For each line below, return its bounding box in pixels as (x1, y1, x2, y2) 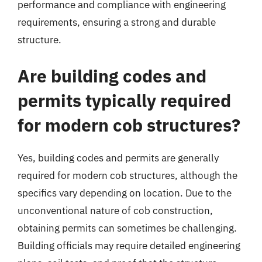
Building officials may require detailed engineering (18, 239, 240, 252)
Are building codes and (18, 64, 206, 87)
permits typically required (18, 88, 231, 112)
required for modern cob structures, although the (18, 168, 237, 182)
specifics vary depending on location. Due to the (18, 186, 232, 199)
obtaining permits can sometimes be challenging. (18, 221, 237, 235)
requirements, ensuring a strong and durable (18, 16, 216, 29)
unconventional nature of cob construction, (18, 204, 213, 217)
